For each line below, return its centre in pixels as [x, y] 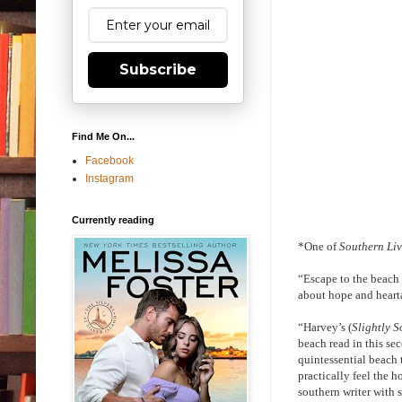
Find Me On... [103, 136]
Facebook [109, 160]
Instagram [109, 178]
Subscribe [158, 69]
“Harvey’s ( [325, 328]
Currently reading [113, 219]
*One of [319, 247]
